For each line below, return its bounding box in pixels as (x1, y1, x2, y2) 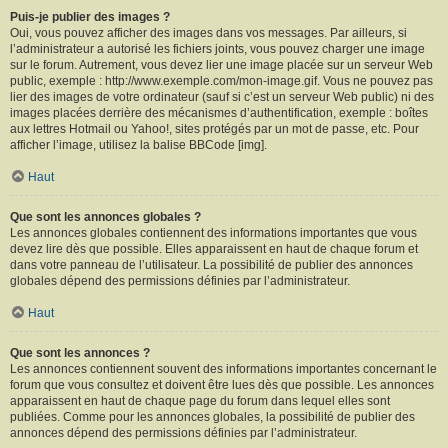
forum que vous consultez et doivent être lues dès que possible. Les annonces (10, 377, 434, 392)
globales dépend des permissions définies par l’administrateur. (10, 273, 350, 288)
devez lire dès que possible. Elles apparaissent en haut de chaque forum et (10, 241, 418, 256)
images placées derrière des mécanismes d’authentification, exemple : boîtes (10, 105, 428, 120)
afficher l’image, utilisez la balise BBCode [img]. (10, 137, 267, 152)
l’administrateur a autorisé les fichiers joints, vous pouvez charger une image (10, 41, 425, 56)
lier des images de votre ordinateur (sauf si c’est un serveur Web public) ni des (10, 89, 434, 104)
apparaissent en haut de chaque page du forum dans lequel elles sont (10, 393, 390, 408)
